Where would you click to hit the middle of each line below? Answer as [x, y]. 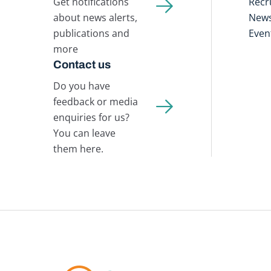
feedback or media [95, 102]
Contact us [82, 64]
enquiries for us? [91, 118]
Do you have [81, 86]
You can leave [84, 133]
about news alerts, [95, 17]
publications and [91, 33]
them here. [78, 149]
